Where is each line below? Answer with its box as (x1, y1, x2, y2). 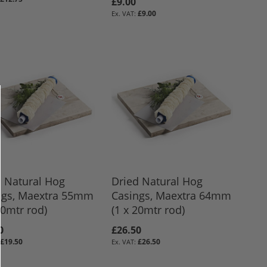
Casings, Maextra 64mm (111, 188, 232, 203)
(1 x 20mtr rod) (111, 202, 185, 217)
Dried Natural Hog (111, 173, 203, 188)
